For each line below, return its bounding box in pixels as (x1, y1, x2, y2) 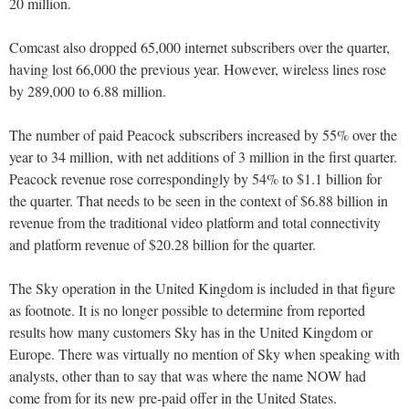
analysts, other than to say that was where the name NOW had (9, 366, 366, 386)
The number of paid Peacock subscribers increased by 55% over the (9, 125, 397, 145)
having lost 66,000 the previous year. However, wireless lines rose (9, 59, 386, 79)
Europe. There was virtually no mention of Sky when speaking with (9, 344, 400, 364)
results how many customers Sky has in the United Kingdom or (9, 322, 372, 342)
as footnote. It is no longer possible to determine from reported (9, 300, 365, 320)
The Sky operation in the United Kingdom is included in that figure (9, 278, 395, 299)
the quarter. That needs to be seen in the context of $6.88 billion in (9, 191, 388, 211)
